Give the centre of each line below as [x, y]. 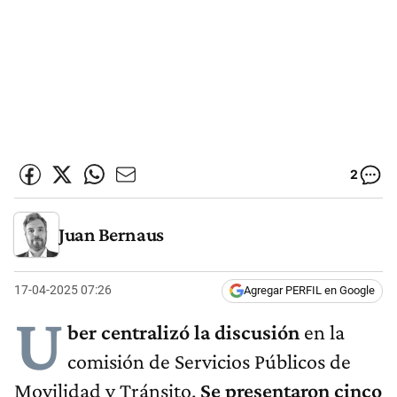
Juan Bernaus [111, 234]
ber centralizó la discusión [183, 332]
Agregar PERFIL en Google [309, 291]
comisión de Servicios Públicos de [209, 362]
